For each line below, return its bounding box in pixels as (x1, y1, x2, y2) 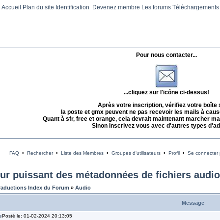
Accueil (1, 4, 21, 11)
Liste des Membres (60, 150, 104, 156)
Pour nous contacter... (136, 52, 197, 58)
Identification (55, 4, 91, 11)
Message (181, 200, 204, 206)
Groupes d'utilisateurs (111, 150, 161, 156)
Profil (168, 150, 180, 156)
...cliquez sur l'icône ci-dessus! (124, 89, 209, 96)
